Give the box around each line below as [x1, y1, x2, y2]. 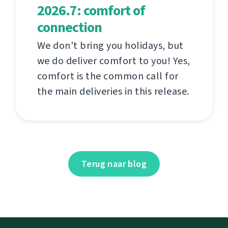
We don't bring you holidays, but [37, 38, 184, 52]
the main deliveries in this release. [37, 84, 189, 98]
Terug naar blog [81, 157, 147, 170]
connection [37, 17, 102, 37]
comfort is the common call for [37, 69, 179, 83]
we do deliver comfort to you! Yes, [37, 53, 190, 68]
